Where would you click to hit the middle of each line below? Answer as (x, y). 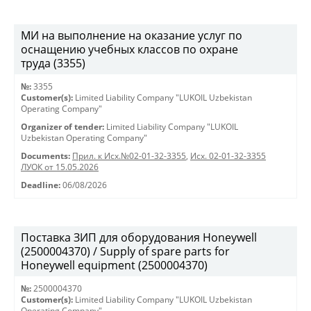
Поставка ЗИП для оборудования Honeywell (139, 237)
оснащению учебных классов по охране (129, 49)
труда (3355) (53, 63)
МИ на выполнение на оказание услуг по (132, 35)
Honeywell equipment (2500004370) (114, 265)
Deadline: (41, 185)
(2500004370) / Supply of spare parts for (125, 251)
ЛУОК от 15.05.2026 (60, 167)
